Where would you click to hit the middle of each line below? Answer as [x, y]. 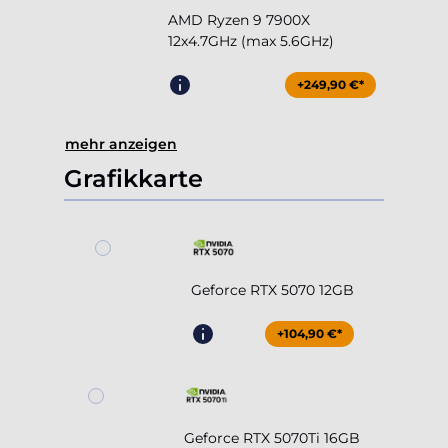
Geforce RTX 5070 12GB [272, 290]
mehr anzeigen [121, 144]
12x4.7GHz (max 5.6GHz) [251, 41]
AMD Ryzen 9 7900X [239, 20]
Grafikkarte [133, 179]
